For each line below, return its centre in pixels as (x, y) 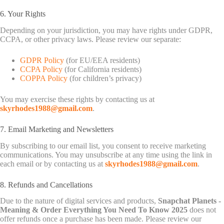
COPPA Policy (44, 78)
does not (202, 210)
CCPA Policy (41, 69)
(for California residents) (102, 69)
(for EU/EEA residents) (102, 60)
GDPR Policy (42, 60)
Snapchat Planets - (189, 201)
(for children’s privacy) (104, 78)
